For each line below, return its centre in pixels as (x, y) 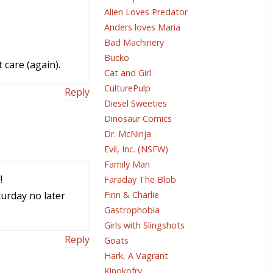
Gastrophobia (132, 210)
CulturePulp (127, 88)
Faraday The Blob (140, 180)
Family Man (127, 165)
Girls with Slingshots (144, 225)
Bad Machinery (134, 43)
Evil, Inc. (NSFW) (136, 149)
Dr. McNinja (128, 134)
